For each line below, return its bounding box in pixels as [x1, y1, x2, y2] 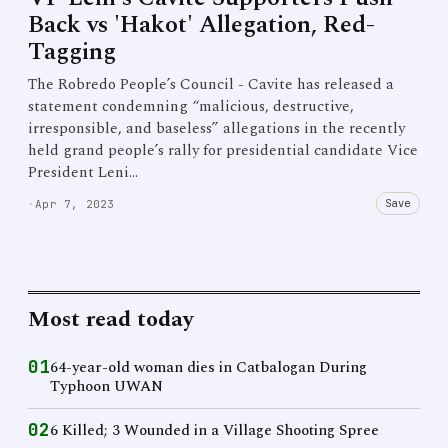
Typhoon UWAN [50, 375, 163, 398]
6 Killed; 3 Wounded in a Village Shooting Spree [50, 419, 379, 442]
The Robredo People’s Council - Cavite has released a [28, 73, 394, 96]
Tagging [28, 34, 116, 70]
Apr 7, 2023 [35, 196, 115, 211]
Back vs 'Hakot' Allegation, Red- [28, 7, 375, 43]
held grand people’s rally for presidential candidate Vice [28, 139, 418, 162]
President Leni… [28, 161, 138, 184]
